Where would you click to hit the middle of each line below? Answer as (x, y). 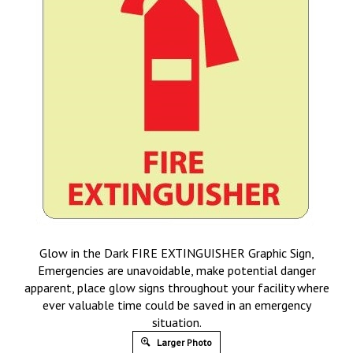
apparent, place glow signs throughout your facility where (176, 288)
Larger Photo (183, 342)
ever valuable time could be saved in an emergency (176, 305)
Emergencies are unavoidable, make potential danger (176, 270)
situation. (176, 322)
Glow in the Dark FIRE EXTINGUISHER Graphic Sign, (176, 253)
